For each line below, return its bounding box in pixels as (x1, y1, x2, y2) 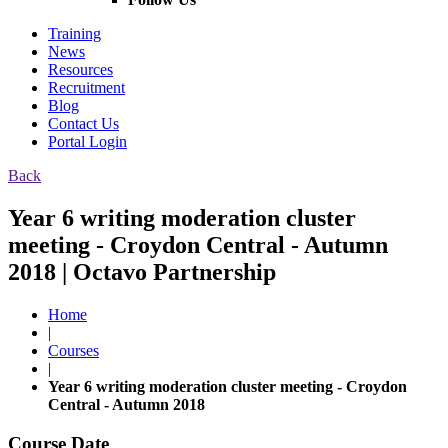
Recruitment (48, 79, 125, 97)
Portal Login (48, 133, 127, 151)
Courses (48, 341, 99, 359)
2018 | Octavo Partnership (8, 259, 276, 286)
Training (48, 25, 101, 43)
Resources (48, 61, 113, 79)
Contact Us (48, 115, 119, 133)
